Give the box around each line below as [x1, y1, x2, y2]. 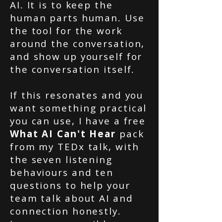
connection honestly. [10, 205, 121, 218]
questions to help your [10, 179, 130, 192]
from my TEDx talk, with [10, 140, 139, 153]
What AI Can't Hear [10, 127, 116, 140]
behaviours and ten [10, 166, 113, 179]
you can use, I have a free [10, 114, 146, 127]
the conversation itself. [10, 63, 135, 76]
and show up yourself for [10, 50, 143, 63]
